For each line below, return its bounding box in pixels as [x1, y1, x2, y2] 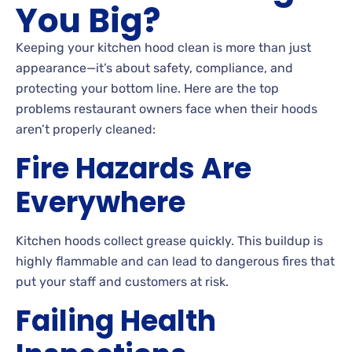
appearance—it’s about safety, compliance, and [16, 60, 293, 75]
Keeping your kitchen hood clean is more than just [16, 39, 311, 55]
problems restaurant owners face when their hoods [16, 101, 317, 116]
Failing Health [16, 300, 216, 341]
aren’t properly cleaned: [16, 121, 156, 137]
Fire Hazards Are [16, 148, 251, 189]
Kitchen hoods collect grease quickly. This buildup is [16, 233, 323, 248]
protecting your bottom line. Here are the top [16, 80, 279, 96]
